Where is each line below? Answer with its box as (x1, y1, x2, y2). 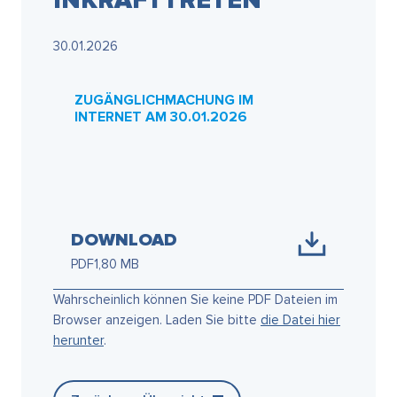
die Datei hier (261, 312, 340, 328)
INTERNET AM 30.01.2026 (74, 108, 247, 126)
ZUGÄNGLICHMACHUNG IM (74, 91, 253, 109)
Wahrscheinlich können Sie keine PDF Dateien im (53, 292, 338, 307)
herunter (53, 332, 104, 348)
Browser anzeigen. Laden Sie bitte (53, 312, 261, 328)
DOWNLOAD (71, 230, 177, 251)
